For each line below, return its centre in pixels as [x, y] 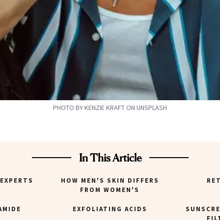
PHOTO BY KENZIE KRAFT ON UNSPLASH [110, 108]
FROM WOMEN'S [110, 190]
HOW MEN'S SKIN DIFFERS [110, 181]
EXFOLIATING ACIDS [110, 209]
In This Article [110, 158]
